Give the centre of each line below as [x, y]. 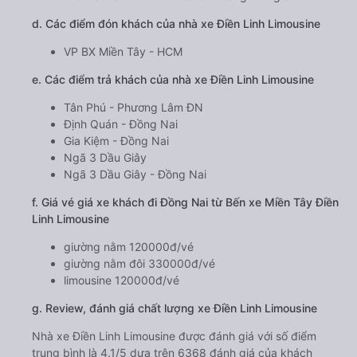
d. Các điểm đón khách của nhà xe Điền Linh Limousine [176, 23]
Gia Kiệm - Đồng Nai [116, 140]
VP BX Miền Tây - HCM [123, 51]
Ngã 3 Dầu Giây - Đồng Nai [135, 174]
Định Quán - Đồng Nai [121, 124]
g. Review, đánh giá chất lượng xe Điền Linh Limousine [175, 308]
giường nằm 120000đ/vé [129, 246]
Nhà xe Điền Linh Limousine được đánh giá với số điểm [174, 335]
